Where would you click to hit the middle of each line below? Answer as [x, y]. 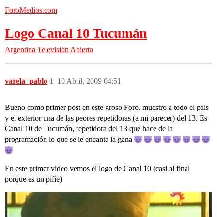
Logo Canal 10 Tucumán [76, 33]
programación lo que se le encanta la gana [70, 139]
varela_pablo [26, 81]
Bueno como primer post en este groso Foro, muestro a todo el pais [107, 107]
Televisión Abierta [65, 50]
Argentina [20, 50]
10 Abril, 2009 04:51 [89, 81]
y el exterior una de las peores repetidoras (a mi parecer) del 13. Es [106, 118]
